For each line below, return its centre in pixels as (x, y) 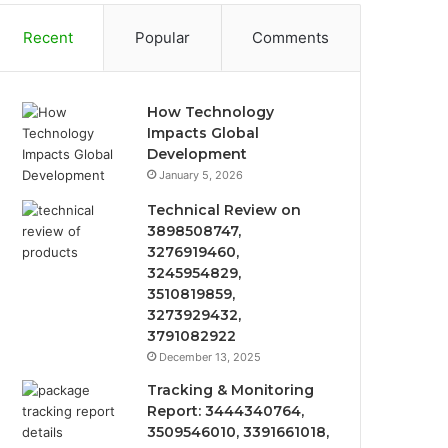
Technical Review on (224, 210)
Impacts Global (203, 133)
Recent (47, 37)
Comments (291, 37)
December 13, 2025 (210, 357)
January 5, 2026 (201, 175)
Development (197, 154)
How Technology (211, 112)
